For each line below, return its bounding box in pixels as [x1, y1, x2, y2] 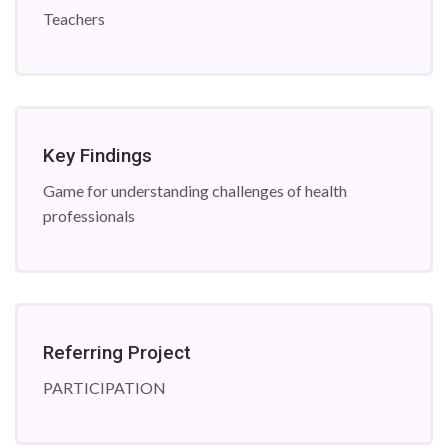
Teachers [43, 9, 105, 28]
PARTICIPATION [43, 378, 166, 397]
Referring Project [43, 341, 191, 364]
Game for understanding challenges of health [43, 181, 347, 200]
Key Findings [43, 144, 152, 167]
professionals [43, 206, 135, 225]
